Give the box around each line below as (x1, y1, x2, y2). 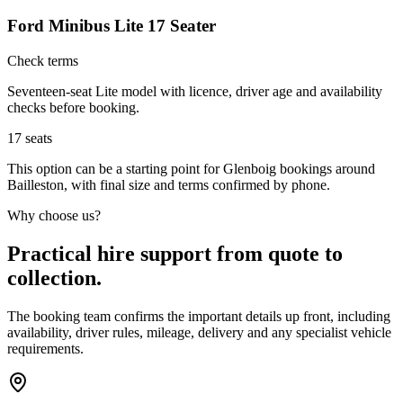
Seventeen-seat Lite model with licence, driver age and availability (7, 83, 382, 99)
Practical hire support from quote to (7, 241, 343, 265)
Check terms (7, 52, 78, 68)
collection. (7, 265, 102, 290)
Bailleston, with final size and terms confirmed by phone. (7, 176, 330, 193)
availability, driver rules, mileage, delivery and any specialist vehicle (7, 324, 391, 340)
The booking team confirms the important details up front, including (7, 308, 390, 324)
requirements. (7, 340, 84, 356)
